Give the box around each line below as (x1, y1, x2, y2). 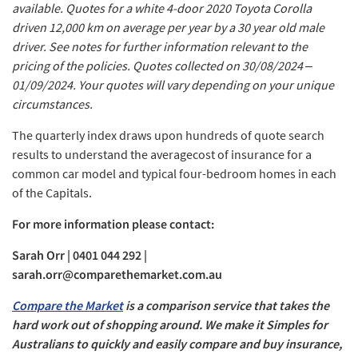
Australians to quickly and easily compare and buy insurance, (12, 336, 342, 352)
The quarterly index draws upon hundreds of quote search (12, 127, 324, 144)
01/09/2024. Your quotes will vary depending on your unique (12, 77, 334, 93)
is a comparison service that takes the (123, 297, 329, 314)
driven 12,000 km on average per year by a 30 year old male (12, 19, 324, 36)
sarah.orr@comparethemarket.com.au (12, 266, 222, 283)
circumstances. (12, 96, 93, 113)
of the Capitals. (12, 185, 92, 201)
